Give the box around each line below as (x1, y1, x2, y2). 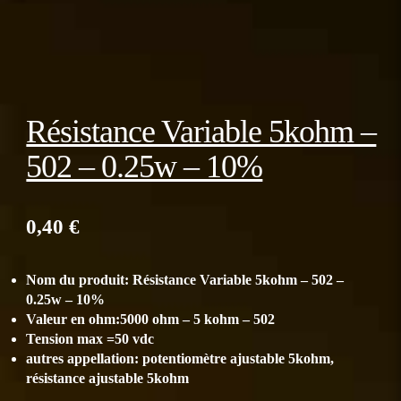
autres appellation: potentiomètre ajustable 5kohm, (26, 351, 335, 367)
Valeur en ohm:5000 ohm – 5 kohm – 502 (26, 311, 276, 328)
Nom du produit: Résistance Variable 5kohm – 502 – (26, 272, 345, 288)
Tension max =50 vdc (26, 331, 155, 347)
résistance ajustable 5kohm (26, 371, 190, 387)
